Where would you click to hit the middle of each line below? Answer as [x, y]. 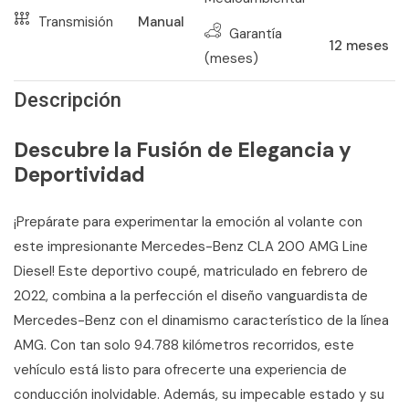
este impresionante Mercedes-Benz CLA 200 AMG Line [191, 246]
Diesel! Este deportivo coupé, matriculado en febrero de [191, 271]
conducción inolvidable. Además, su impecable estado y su [199, 394]
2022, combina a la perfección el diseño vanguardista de [191, 295]
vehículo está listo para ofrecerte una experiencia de [180, 369]
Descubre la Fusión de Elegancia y [183, 149]
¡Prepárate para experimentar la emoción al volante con [188, 221]
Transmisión [76, 21]
